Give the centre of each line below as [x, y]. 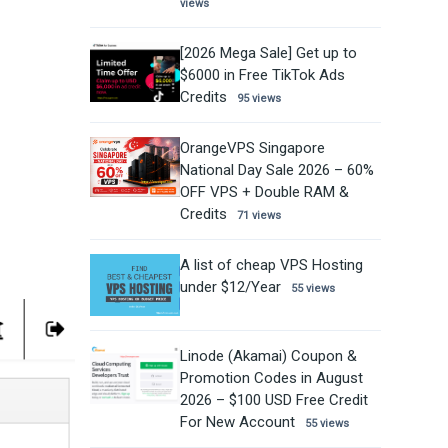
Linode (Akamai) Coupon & [268, 356]
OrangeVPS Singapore [252, 147]
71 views [258, 215]
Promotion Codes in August [271, 378]
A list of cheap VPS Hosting [271, 264]
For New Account [237, 422]
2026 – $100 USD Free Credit [273, 400]
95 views [258, 98]
